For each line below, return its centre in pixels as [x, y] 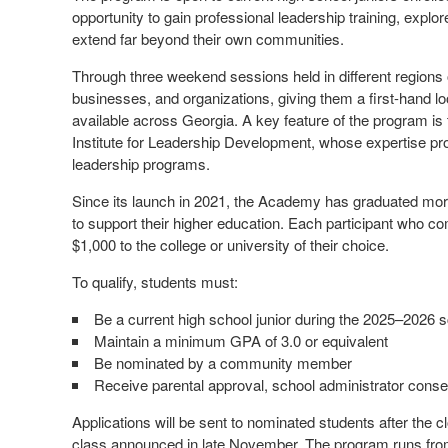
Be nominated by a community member [223, 362]
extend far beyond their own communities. [208, 38]
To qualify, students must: [155, 281]
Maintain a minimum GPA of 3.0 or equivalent [241, 340]
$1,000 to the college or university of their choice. [230, 244]
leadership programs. [141, 163]
